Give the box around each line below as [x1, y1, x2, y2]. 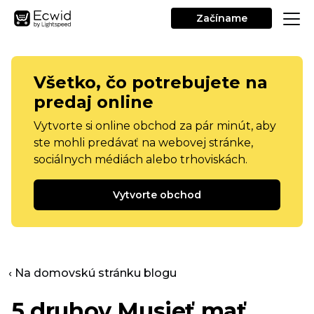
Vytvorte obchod [113, 189, 201, 201]
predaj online [34, 92, 153, 112]
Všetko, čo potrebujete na [34, 72, 268, 93]
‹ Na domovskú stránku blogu [8, 266, 177, 280]
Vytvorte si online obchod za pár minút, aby [34, 119, 276, 132]
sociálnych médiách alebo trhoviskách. [34, 153, 247, 166]
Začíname [196, 12, 247, 25]
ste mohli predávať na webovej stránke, [34, 136, 253, 149]
